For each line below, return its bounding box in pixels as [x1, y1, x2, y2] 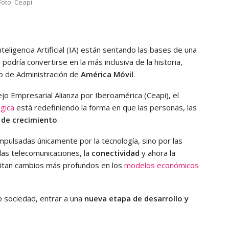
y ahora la [140, 147, 175, 158]
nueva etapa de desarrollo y [84, 193, 189, 203]
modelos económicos [124, 159, 199, 170]
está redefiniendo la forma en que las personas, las [14, 102, 197, 112]
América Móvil [81, 68, 133, 79]
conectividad [91, 147, 140, 158]
